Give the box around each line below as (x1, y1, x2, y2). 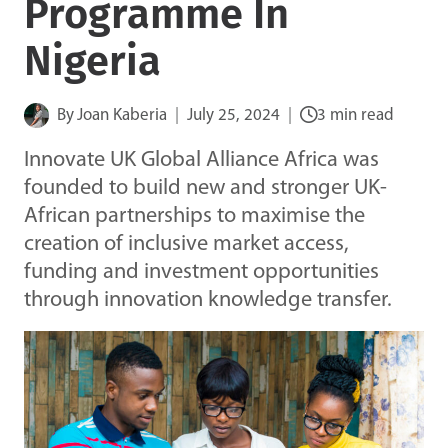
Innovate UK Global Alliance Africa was (24, 148, 379, 172)
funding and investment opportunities (24, 260, 379, 284)
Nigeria (24, 35, 161, 86)
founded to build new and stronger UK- (24, 176, 387, 200)
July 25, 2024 (187, 106, 281, 124)
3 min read (317, 106, 395, 124)
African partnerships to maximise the (24, 204, 365, 228)
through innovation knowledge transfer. (24, 288, 397, 312)
